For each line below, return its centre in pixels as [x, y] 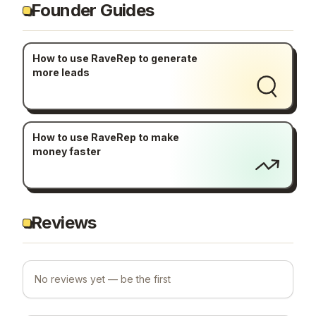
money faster [66, 152]
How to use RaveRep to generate [115, 59]
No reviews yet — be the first [103, 279]
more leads [61, 73]
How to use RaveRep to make [105, 138]
